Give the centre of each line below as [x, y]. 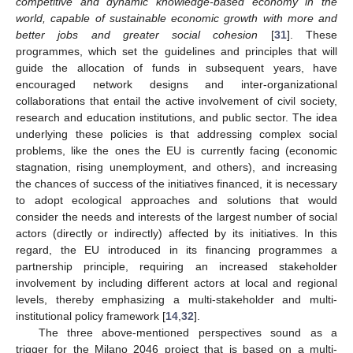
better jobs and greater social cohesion [137, 34]
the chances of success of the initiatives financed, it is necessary [176, 183]
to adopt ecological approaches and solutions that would [176, 200]
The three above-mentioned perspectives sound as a [188, 332]
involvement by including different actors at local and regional [176, 282]
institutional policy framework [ [91, 316]
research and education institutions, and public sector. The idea [176, 117]
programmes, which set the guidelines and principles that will [176, 51]
